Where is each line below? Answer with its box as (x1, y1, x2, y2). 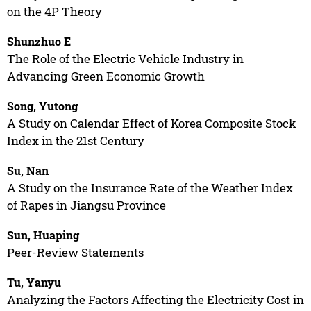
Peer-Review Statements (6, 244, 144, 260)
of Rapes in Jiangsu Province (6, 196, 166, 213)
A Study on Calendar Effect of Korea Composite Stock (6, 115, 296, 131)
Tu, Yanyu (6, 274, 61, 289)
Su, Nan (6, 162, 49, 178)
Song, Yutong (6, 98, 78, 113)
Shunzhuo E (6, 33, 71, 49)
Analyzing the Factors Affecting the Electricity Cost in (6, 291, 304, 308)
